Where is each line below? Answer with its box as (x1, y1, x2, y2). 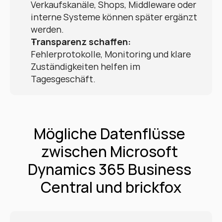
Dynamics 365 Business (28, 159, 191, 179)
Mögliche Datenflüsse (34, 123, 185, 144)
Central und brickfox (41, 177, 181, 197)
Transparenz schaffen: (31, 36, 131, 48)
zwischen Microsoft (41, 141, 178, 162)
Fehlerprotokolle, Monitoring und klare (31, 48, 191, 60)
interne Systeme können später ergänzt (31, 11, 197, 23)
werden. (31, 23, 64, 35)
